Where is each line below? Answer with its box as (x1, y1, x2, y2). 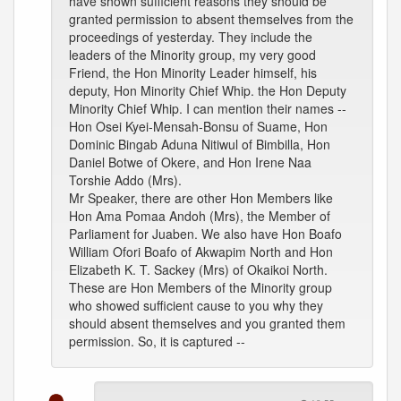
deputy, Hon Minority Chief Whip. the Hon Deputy (69, 81, 346, 99)
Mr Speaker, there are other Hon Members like (69, 189, 333, 207)
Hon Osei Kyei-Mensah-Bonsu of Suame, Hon (69, 117, 328, 135)
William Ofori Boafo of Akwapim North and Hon (69, 243, 333, 260)
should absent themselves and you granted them (69, 314, 346, 332)
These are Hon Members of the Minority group (69, 278, 332, 296)
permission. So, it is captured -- (69, 332, 245, 350)
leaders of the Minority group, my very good (69, 46, 316, 64)
